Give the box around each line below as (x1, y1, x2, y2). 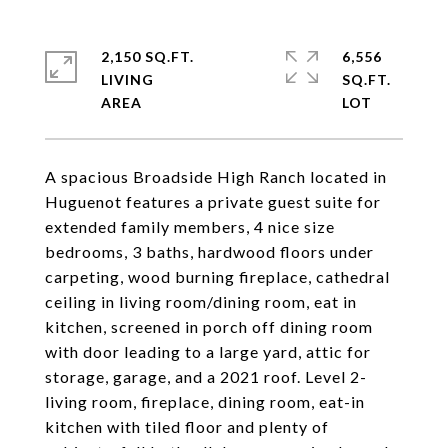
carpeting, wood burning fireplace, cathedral (45, 267, 390, 286)
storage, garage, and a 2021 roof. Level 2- (45, 367, 367, 386)
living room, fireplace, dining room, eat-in (45, 392, 365, 411)
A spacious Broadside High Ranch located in (45, 167, 387, 186)
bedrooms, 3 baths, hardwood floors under (45, 242, 374, 261)
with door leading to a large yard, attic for (45, 342, 371, 361)
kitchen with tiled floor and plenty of (45, 417, 329, 436)
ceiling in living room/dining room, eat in (45, 292, 357, 311)
